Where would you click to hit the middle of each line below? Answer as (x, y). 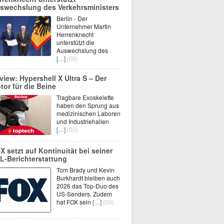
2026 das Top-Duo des (87, 186)
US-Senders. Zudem (84, 194)
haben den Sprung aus (88, 105)
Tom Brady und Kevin (85, 170)
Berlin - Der (72, 18)
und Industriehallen (83, 121)
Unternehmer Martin (84, 26)
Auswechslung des (82, 50)
